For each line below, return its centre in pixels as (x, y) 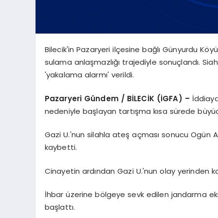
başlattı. (60, 207)
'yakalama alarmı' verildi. (89, 75)
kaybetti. (61, 147)
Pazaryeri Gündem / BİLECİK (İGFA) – (118, 98)
